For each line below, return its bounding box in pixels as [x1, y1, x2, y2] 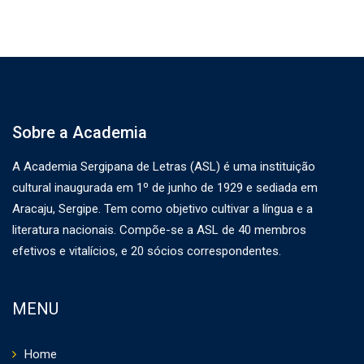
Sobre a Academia [12, 123, 147, 142]
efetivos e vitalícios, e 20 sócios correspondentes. [12, 244, 281, 258]
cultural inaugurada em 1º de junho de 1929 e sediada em [12, 180, 318, 195]
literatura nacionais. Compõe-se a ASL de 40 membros [12, 223, 306, 237]
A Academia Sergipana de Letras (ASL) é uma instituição [12, 159, 315, 174]
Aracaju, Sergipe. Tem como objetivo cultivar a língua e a [12, 201, 313, 216]
